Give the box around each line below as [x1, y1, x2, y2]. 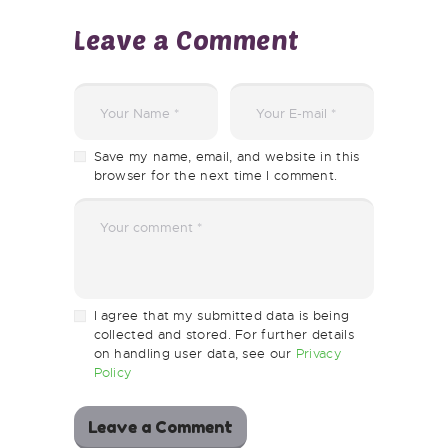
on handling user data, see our [93, 333, 296, 351]
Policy [93, 352, 133, 370]
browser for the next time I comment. [93, 155, 338, 173]
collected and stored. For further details [93, 314, 354, 332]
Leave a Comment [74, 12, 300, 44]
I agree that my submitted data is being [93, 295, 350, 313]
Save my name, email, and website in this [93, 136, 360, 154]
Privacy [295, 333, 342, 351]
